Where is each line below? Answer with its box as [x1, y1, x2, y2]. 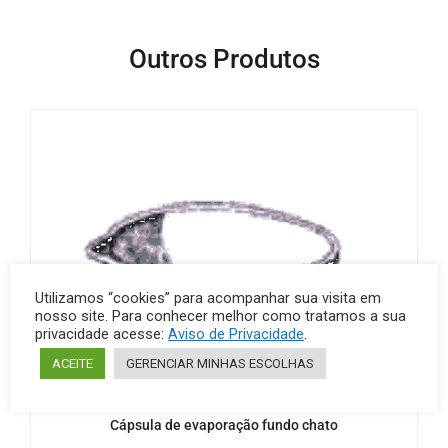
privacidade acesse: [35, 325, 168, 343]
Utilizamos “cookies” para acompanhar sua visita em [35, 289, 381, 307]
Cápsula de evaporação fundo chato [110, 417, 338, 434]
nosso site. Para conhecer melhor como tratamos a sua [35, 307, 406, 325]
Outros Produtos [128, 43, 320, 74]
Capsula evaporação [131, 393, 250, 409]
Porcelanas [253, 393, 317, 409]
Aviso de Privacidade [168, 325, 304, 343]
